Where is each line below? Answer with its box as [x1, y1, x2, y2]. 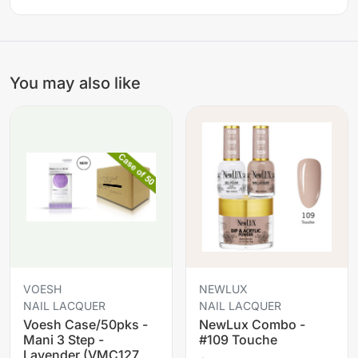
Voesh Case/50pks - [23, 316, 148, 332]
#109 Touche [199, 331, 277, 348]
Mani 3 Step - [23, 331, 104, 348]
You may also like [10, 73, 141, 93]
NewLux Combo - [199, 316, 305, 332]
